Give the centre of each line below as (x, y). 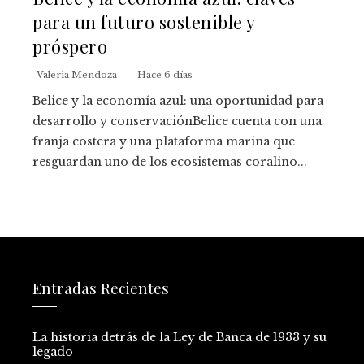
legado (53, 351)
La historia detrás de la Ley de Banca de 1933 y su (180, 337)
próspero (70, 45)
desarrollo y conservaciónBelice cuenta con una (177, 121)
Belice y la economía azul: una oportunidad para (178, 100)
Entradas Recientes (101, 287)
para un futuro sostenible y (144, 21)
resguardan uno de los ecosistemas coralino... (170, 161)
